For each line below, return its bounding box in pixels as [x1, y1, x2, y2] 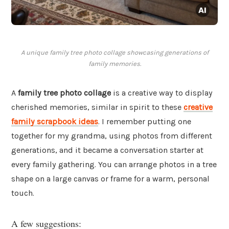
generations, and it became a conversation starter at [11, 145, 203, 155]
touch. [11, 188, 34, 198]
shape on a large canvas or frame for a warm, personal [11, 174, 210, 184]
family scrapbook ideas [11, 117, 98, 127]
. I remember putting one [98, 117, 191, 127]
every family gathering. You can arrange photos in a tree [11, 159, 217, 170]
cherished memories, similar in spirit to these [11, 102, 184, 112]
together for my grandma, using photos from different [11, 131, 212, 141]
